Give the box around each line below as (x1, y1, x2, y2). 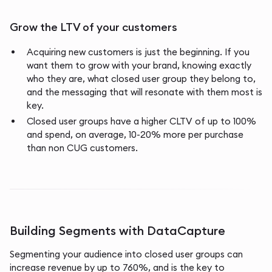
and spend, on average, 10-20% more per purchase (27, 129, 243, 140)
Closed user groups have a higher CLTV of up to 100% (27, 115, 256, 127)
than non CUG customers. (27, 142, 138, 154)
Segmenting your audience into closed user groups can (10, 248, 243, 260)
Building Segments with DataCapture (10, 223, 225, 238)
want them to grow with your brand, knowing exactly (27, 59, 251, 71)
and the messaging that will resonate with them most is (27, 86, 262, 98)
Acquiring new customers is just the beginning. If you (27, 46, 250, 58)
